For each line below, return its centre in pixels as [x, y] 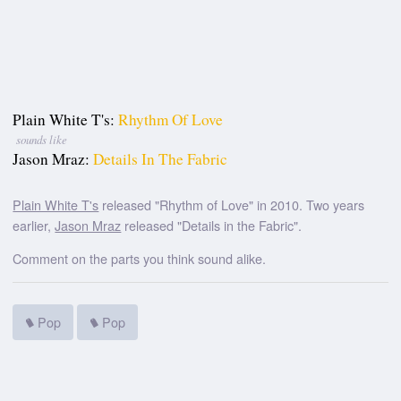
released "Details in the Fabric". [212, 225]
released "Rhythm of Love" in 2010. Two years [232, 204]
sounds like [41, 140]
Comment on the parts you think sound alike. [140, 259]
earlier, [34, 225]
